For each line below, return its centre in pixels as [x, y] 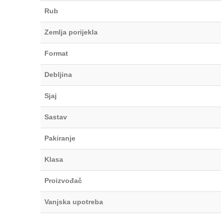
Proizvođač [63, 180]
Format [56, 53]
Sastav [56, 117]
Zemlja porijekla [71, 32]
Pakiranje [60, 138]
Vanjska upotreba [74, 202]
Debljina [58, 74]
